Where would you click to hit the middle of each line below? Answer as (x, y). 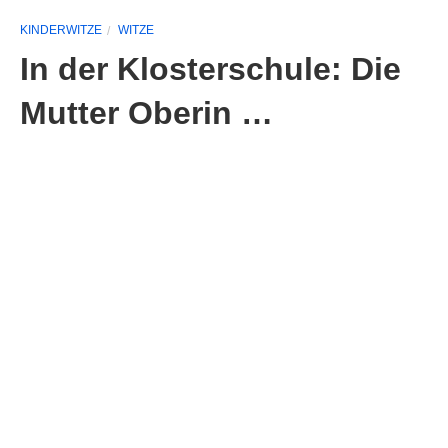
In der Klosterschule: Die (210, 69)
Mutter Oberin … (146, 113)
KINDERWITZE (61, 30)
